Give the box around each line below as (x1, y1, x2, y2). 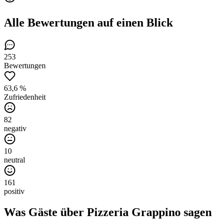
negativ (4, 124, 27, 133)
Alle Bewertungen (4, 16, 94, 29)
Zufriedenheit (4, 93, 46, 102)
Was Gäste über (4, 206, 87, 219)
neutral (4, 156, 25, 165)
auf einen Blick (94, 16, 173, 29)
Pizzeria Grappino (87, 206, 181, 219)
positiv (4, 187, 25, 196)
